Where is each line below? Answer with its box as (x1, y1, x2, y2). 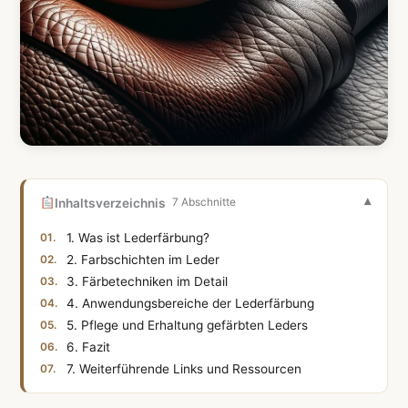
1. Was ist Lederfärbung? (66, 229, 210, 245)
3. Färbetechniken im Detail (66, 273, 229, 289)
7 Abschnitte (171, 196, 236, 209)
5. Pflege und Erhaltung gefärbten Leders (66, 317, 309, 332)
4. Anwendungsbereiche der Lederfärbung (66, 295, 315, 311)
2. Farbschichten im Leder (66, 251, 220, 267)
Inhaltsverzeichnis (54, 195, 166, 210)
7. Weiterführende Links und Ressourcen (66, 361, 302, 376)
